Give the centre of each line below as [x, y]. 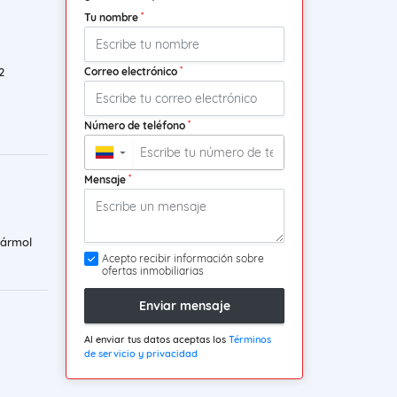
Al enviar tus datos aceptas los [156, 340]
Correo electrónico [132, 72]
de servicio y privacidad [141, 354]
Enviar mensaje [184, 305]
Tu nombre [113, 18]
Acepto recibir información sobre [183, 259]
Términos [250, 340]
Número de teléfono [136, 126]
